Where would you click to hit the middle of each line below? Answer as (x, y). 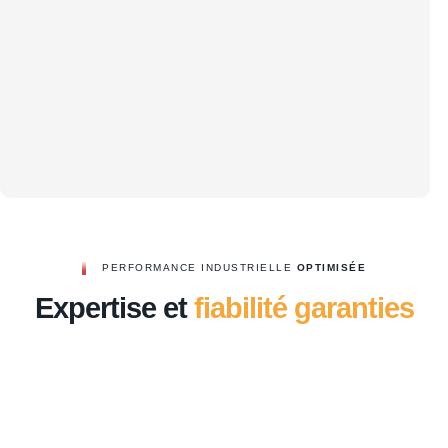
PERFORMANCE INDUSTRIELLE (199, 268)
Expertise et (114, 308)
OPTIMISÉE (331, 268)
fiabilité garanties (303, 308)
